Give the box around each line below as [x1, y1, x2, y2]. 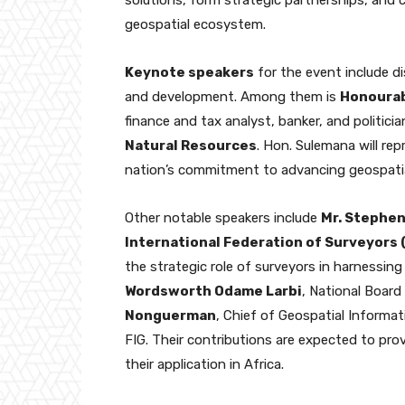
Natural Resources [125, 137, 257, 154]
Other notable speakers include [125, 209, 321, 226]
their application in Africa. [125, 355, 284, 372]
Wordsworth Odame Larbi [125, 282, 302, 299]
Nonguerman [125, 306, 216, 324]
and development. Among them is [125, 88, 340, 105]
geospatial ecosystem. [125, 15, 266, 33]
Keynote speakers [125, 63, 254, 80]
